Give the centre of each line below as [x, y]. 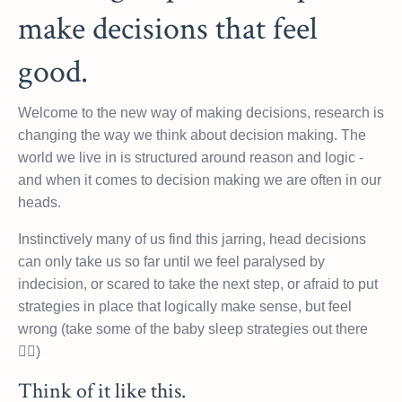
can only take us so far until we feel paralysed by [171, 261]
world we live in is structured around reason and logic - [191, 157]
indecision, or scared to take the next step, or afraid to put [198, 284]
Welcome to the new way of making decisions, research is [201, 112]
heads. [39, 202]
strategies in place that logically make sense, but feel [185, 306]
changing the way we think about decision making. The [192, 135]
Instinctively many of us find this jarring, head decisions [192, 239]
